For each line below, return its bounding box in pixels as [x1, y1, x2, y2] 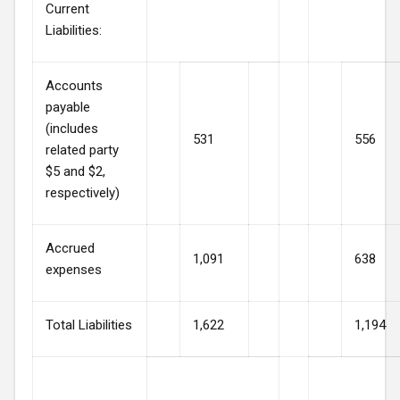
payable [46, 98, 90, 115]
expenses [46, 261, 102, 278]
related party [46, 141, 119, 158]
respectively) [46, 184, 120, 201]
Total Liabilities [46, 316, 132, 333]
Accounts [46, 77, 103, 94]
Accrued [46, 239, 95, 256]
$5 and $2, [46, 162, 105, 179]
